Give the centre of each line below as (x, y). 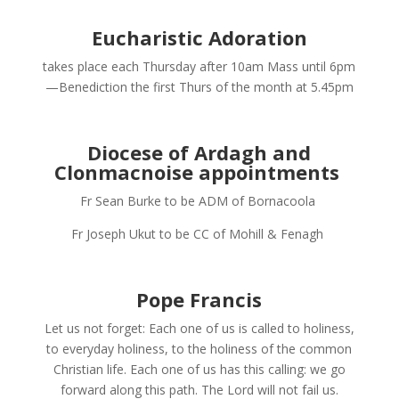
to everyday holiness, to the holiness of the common (199, 348)
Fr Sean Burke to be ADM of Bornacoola (197, 200)
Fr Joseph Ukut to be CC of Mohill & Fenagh (198, 233)
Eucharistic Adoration (199, 37)
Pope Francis (199, 299)
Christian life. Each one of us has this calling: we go (199, 369)
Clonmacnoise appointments (196, 171)
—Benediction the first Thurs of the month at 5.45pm (199, 86)
